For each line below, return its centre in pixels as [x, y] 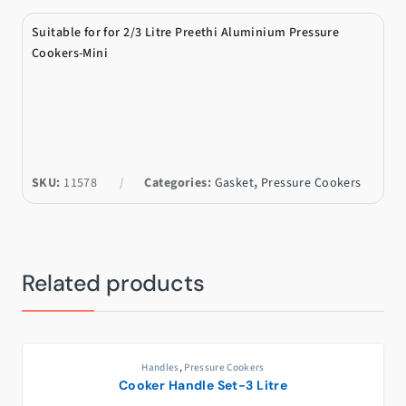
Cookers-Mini [70, 54]
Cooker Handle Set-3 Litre [203, 385]
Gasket [234, 184]
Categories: [179, 184]
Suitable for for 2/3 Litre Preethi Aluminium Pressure [186, 33]
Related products [113, 284]
